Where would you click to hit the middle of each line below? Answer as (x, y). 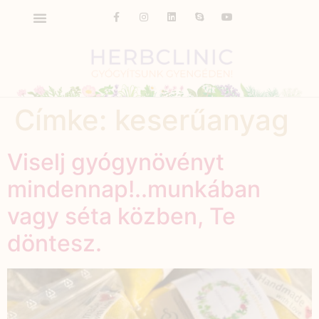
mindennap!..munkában (134, 189)
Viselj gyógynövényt (116, 162)
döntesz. (54, 243)
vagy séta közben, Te (121, 216)
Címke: (64, 120)
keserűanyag (202, 120)
